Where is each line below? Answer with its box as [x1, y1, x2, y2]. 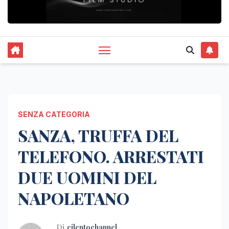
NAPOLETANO [18, 187, 129, 209]
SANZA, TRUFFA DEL [18, 124, 178, 146]
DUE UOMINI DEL [18, 166, 156, 188]
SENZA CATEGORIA [18, 109, 90, 119]
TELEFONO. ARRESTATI [18, 145, 204, 167]
